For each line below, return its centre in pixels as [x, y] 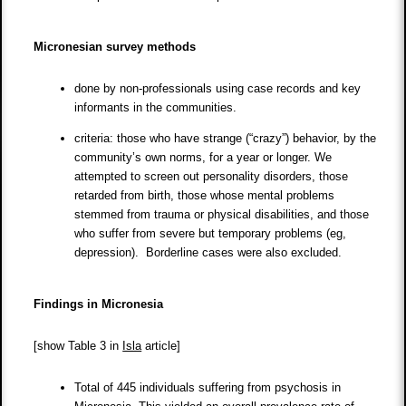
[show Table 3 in [78, 346]
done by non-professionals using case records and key [218, 89]
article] [161, 346]
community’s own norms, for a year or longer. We [203, 158]
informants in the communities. [156, 108]
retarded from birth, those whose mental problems [205, 196]
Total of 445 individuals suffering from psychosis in [208, 388]
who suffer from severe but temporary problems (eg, [211, 234]
